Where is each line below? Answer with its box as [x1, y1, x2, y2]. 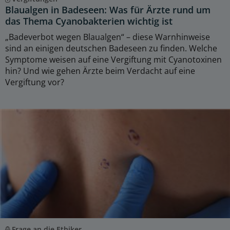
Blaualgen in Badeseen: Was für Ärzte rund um [5, 3, 210, 16]
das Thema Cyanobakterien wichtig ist [5, 14, 172, 27]
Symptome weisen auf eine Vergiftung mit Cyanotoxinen [5, 53, 222, 65]
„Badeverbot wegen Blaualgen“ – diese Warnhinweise [5, 31, 210, 43]
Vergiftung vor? [5, 76, 64, 88]
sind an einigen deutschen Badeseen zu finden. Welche [5, 42, 217, 54]
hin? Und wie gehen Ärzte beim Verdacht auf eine [5, 65, 195, 76]
